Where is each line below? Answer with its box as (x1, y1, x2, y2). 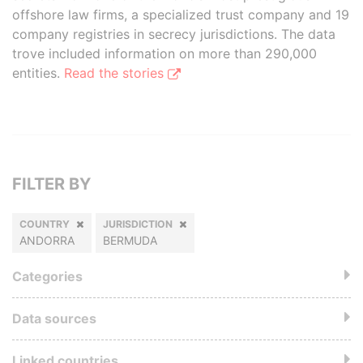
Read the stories (64, 65, 168, 81)
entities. (12, 65, 64, 81)
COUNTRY (19, 218, 70, 230)
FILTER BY (12, 174, 91, 194)
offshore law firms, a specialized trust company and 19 (12, 6, 349, 23)
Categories (12, 268, 83, 284)
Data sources (12, 310, 96, 327)
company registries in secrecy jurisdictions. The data (12, 26, 335, 42)
